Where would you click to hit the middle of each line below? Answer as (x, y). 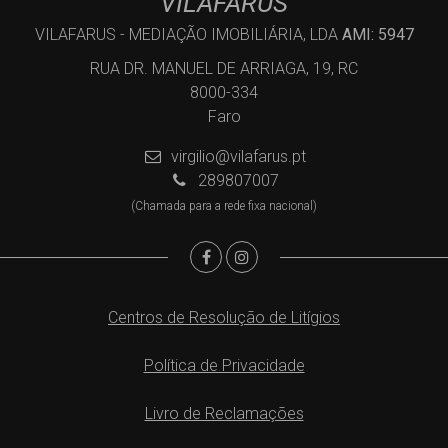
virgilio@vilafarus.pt (238, 156)
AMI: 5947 (377, 34)
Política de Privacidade (224, 365)
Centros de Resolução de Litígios (224, 317)
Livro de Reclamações (224, 413)
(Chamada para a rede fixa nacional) (224, 205)
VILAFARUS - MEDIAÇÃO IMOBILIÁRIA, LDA (188, 34)
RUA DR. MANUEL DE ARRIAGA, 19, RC (224, 68)
